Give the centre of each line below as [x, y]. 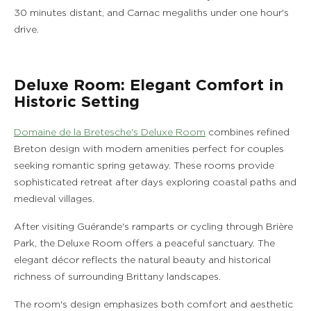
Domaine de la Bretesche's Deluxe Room [110, 133]
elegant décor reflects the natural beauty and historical [142, 260]
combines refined [247, 133]
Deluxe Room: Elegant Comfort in [149, 85]
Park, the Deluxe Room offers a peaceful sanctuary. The [144, 244]
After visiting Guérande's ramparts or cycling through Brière [153, 227]
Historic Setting [77, 102]
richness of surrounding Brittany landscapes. [117, 277]
